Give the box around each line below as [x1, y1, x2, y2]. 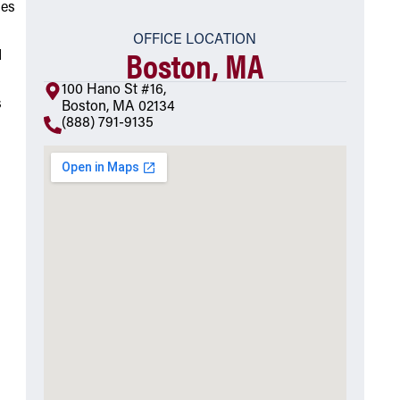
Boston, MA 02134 [61, 100, 175, 115]
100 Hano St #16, [61, 83, 166, 98]
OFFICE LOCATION [133, 33, 257, 48]
